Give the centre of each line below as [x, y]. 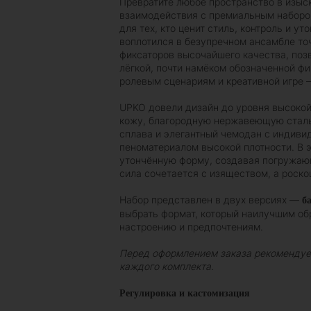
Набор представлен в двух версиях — [211, 200]
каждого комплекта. [167, 267]
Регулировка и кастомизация [185, 294]
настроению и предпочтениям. [191, 227]
